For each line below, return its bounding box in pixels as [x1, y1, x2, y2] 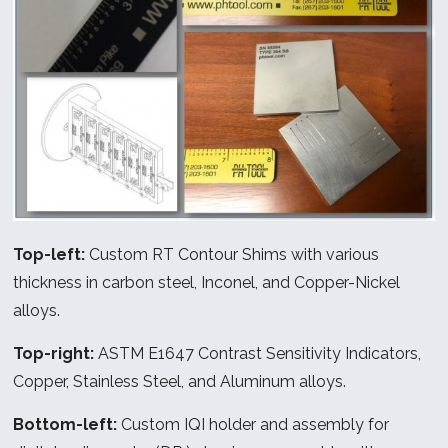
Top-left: [13, 244, 86, 264]
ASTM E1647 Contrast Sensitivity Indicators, [94, 343, 422, 363]
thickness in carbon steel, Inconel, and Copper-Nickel [13, 272, 401, 292]
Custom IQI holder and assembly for [117, 414, 390, 434]
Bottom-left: [13, 414, 118, 434]
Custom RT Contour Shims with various [85, 244, 380, 264]
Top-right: [13, 343, 95, 363]
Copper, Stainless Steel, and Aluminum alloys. [13, 371, 347, 391]
